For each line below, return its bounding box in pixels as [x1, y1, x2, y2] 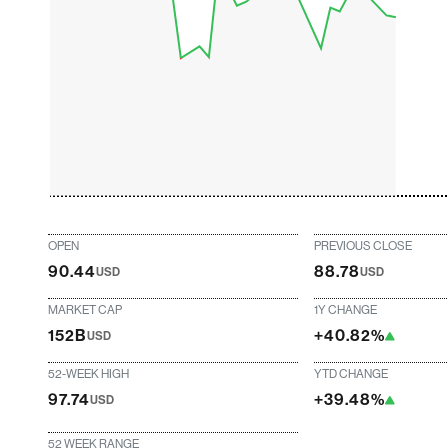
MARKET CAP [48, 303, 123, 317]
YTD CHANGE [314, 367, 389, 381]
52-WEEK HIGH [48, 367, 130, 381]
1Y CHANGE [314, 303, 378, 317]
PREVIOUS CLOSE [314, 239, 413, 253]
